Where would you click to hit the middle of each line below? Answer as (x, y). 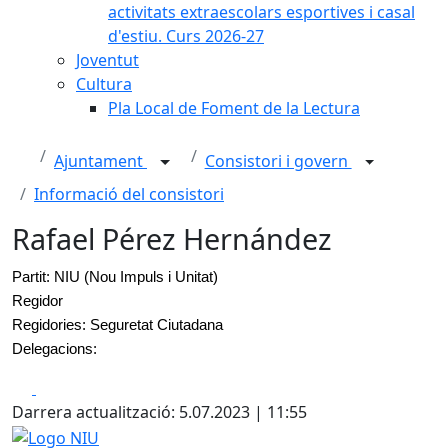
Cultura (104, 84)
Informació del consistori (129, 194)
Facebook (71, 387)
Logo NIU (46, 435)
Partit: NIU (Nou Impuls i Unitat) (115, 276)
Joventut (107, 60)
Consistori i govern (278, 161)
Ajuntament (100, 161)
